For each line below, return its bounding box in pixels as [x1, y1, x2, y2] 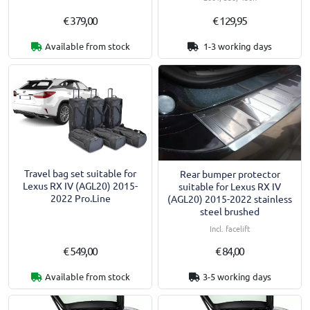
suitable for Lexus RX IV [179, 179, 281, 192]
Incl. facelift [210, 222, 250, 234]
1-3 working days [201, 40, 272, 52]
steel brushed [200, 204, 259, 217]
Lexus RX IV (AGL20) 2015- [23, 179, 138, 192]
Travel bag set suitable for [24, 167, 136, 180]
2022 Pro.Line [50, 192, 111, 205]
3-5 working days [202, 271, 271, 282]
